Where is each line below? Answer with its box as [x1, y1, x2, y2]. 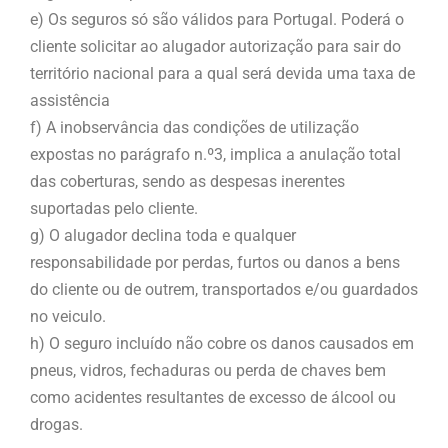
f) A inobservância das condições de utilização [30, 117, 359, 137]
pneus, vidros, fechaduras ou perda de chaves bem [30, 360, 386, 380]
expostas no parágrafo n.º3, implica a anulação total [30, 144, 401, 164]
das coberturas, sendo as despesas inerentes [30, 171, 345, 191]
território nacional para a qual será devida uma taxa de [30, 63, 415, 83]
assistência [30, 90, 110, 110]
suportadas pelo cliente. [30, 198, 198, 218]
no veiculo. [30, 306, 106, 326]
